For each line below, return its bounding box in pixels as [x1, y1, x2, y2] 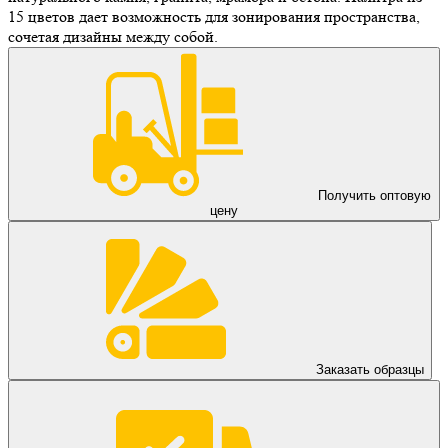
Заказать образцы [316, 361, 424, 377]
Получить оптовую [317, 187, 431, 203]
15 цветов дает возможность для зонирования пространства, [8, 6, 420, 26]
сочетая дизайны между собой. [8, 26, 218, 46]
